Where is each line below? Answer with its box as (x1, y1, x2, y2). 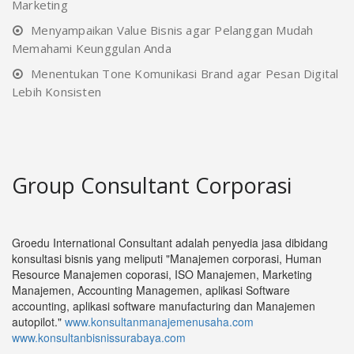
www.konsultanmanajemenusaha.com (65, 313, 254, 330)
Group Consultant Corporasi (12, 170, 292, 200)
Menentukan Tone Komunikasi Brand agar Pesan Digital (31, 65, 339, 81)
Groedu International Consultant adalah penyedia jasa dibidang (12, 234, 328, 250)
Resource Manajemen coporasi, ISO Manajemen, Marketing (12, 265, 312, 282)
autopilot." (12, 313, 65, 330)
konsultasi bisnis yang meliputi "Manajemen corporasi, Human (12, 250, 322, 266)
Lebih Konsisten (12, 83, 101, 100)
